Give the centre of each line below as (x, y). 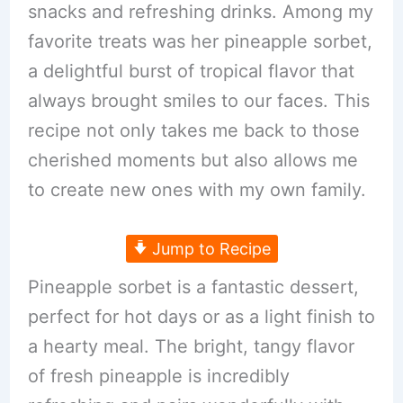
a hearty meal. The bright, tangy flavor (191, 346)
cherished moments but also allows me (193, 160)
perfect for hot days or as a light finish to (201, 317)
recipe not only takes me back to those (193, 130)
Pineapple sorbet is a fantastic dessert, (193, 287)
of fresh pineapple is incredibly (158, 376)
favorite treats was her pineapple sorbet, (200, 41)
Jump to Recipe (209, 249)
